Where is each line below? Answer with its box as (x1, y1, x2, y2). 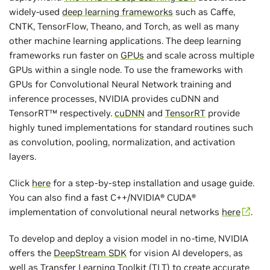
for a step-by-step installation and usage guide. (51, 177, 254, 189)
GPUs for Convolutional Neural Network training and (9, 78, 231, 90)
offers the (9, 246, 54, 259)
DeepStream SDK (54, 246, 127, 259)
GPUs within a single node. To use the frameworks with (9, 63, 243, 75)
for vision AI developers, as (127, 246, 243, 259)
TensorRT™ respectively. (9, 107, 115, 119)
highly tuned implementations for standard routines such (9, 121, 253, 133)
